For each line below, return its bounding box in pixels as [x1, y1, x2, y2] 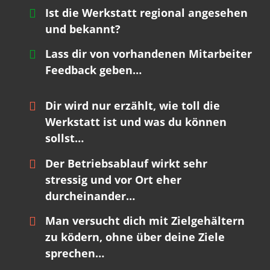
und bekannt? [45, 21, 121, 36]
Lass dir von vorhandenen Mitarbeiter [45, 46, 252, 61]
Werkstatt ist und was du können [45, 115, 227, 130]
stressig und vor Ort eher [45, 172, 181, 187]
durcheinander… [45, 188, 135, 203]
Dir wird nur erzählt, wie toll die [45, 98, 220, 113]
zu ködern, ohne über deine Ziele [45, 230, 225, 245]
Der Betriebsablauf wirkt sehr [45, 155, 207, 171]
